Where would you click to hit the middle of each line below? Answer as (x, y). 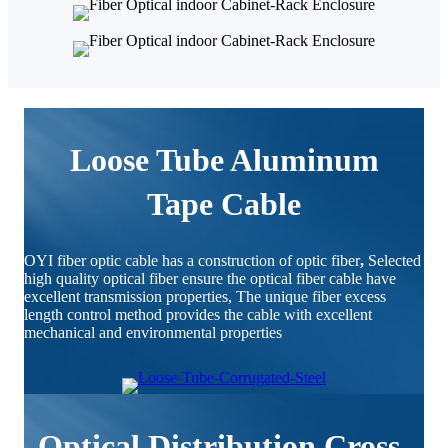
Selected (392, 260)
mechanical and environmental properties (155, 332)
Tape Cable (224, 203)
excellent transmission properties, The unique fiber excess (205, 296)
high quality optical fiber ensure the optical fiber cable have (210, 278)
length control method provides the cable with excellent (198, 314)
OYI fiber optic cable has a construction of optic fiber (192, 260)
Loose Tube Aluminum (224, 159)
